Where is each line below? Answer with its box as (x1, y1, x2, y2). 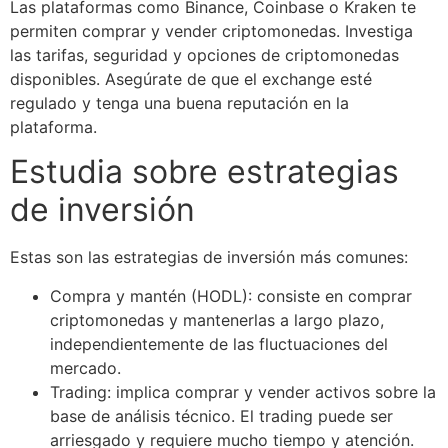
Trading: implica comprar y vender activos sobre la (50, 381, 436, 402)
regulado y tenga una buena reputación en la (10, 92, 349, 113)
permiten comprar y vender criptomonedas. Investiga (10, 20, 413, 41)
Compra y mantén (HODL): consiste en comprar (50, 285, 412, 306)
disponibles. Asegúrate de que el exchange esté (10, 68, 372, 89)
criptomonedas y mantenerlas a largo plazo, (50, 309, 384, 330)
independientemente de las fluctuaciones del (50, 333, 388, 354)
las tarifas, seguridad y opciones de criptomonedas (10, 44, 399, 65)
